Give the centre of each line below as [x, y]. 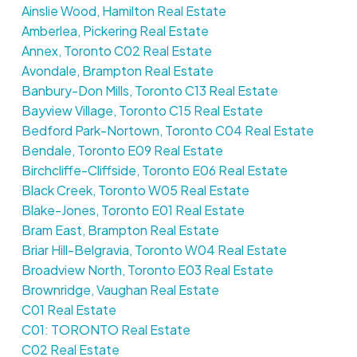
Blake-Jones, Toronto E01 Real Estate [133, 210]
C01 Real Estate [69, 309]
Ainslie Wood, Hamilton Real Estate [124, 10]
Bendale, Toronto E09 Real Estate [122, 150]
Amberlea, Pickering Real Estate [115, 30]
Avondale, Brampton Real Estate [117, 70]
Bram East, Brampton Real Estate [120, 229]
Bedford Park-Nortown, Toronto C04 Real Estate [167, 130]
